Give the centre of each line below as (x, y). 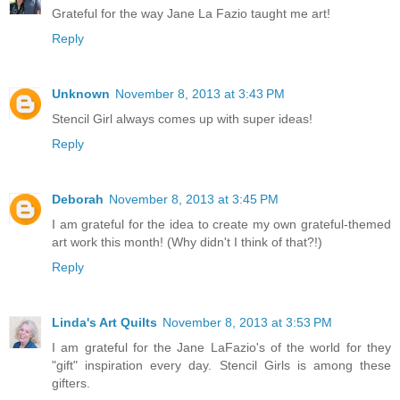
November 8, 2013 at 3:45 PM (194, 199)
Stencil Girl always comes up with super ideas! (182, 118)
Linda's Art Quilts (104, 322)
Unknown (81, 93)
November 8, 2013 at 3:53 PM (247, 322)
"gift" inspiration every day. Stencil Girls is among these (221, 365)
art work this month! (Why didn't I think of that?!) (187, 242)
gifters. (71, 383)
